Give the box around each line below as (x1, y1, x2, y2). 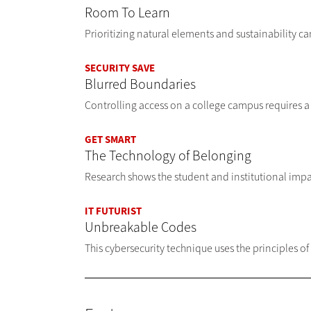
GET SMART (85, 133, 136, 147)
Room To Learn (85, 3, 170, 23)
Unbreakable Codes (85, 218, 196, 237)
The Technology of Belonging (85, 146, 251, 166)
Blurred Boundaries (85, 75, 196, 94)
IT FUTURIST (85, 204, 142, 219)
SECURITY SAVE (85, 61, 155, 76)
